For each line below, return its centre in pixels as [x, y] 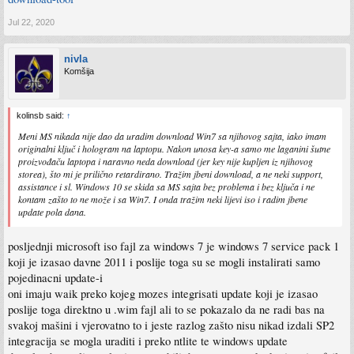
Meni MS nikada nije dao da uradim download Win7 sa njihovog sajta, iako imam [172, 136]
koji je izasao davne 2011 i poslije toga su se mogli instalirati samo [164, 262]
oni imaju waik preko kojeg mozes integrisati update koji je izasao [163, 293]
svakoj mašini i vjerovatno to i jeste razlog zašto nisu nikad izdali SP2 [171, 325]
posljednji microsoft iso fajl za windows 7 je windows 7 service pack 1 [173, 246]
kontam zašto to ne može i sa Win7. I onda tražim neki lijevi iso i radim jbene [163, 200]
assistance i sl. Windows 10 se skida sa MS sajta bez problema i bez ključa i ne [166, 187]
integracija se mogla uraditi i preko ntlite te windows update [148, 341]
